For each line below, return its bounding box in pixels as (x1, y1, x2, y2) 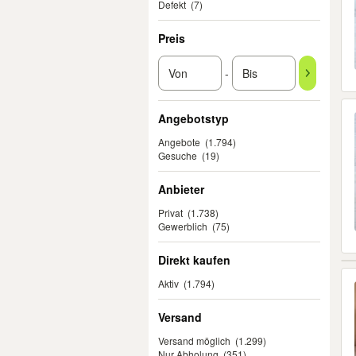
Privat (158, 206, 183, 219)
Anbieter (158, 181, 204, 197)
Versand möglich (158, 334, 230, 347)
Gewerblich (158, 219, 207, 233)
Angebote (158, 135, 200, 149)
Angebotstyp (158, 110, 229, 126)
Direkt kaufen (158, 252, 230, 268)
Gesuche (158, 149, 197, 162)
